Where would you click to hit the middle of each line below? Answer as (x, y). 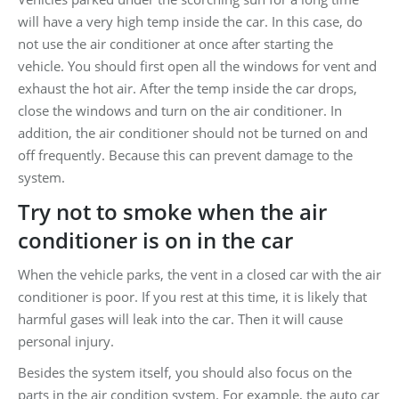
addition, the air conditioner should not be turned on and (193, 132)
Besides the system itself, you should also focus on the (185, 372)
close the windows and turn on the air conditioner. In (180, 110)
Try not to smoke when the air (172, 211)
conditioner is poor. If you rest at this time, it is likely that (192, 296)
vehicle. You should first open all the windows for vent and (197, 65)
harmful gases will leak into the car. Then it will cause (180, 318)
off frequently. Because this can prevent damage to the (185, 155)
